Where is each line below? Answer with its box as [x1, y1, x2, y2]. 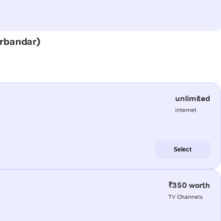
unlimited [175, 93, 210, 103]
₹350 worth [168, 180, 210, 190]
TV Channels [168, 192, 203, 200]
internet [175, 106, 197, 113]
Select [174, 146, 191, 153]
